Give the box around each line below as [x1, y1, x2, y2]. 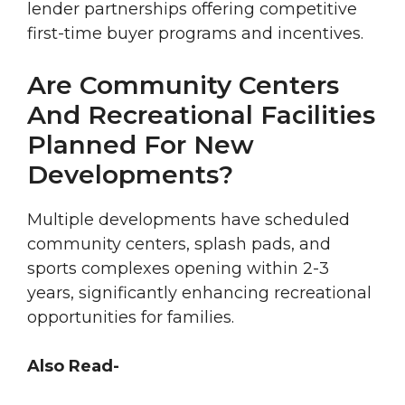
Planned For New [27, 129, 254, 161]
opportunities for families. [27, 307, 234, 328]
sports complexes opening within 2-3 [27, 259, 329, 279]
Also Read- [27, 356, 119, 377]
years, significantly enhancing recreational [27, 283, 372, 304]
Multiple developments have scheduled [27, 210, 350, 231]
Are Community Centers [27, 70, 339, 101]
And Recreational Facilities [27, 99, 375, 131]
